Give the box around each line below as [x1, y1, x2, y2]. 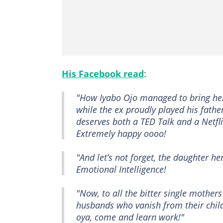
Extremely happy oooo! [76, 127, 166, 140]
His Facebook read [62, 68, 144, 80]
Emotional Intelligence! [76, 163, 166, 176]
